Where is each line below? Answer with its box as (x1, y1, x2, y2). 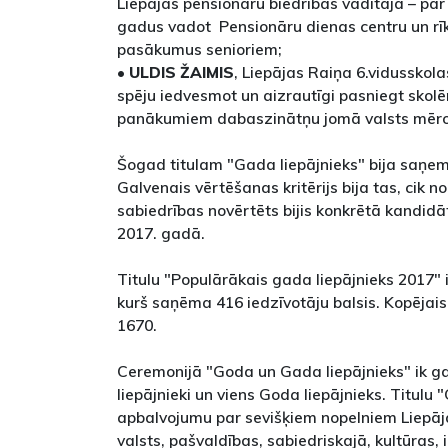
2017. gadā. (117, 223, 205, 244)
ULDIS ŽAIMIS (129, 62, 234, 83)
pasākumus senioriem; (117, 39, 290, 60)
